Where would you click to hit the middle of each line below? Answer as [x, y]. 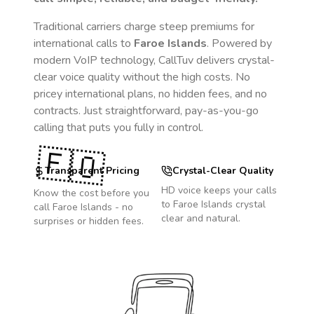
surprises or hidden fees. [89, 221]
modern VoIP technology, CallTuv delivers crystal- [154, 60]
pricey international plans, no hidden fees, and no [150, 94]
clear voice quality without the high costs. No [142, 77]
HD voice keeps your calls [219, 190]
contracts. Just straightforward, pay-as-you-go [146, 111]
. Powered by [239, 43]
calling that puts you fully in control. [118, 128]
